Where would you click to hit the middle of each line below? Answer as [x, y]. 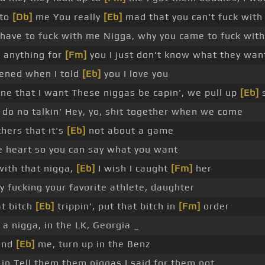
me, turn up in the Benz [93, 244]
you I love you [135, 74]
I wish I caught [133, 169]
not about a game [130, 131]
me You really [68, 17]
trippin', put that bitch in [117, 206]
